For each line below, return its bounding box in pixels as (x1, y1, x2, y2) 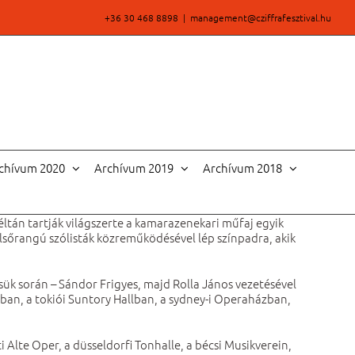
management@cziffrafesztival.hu (190, 11, 331, 24)
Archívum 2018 (202, 159, 282, 176)
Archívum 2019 (94, 159, 174, 176)
